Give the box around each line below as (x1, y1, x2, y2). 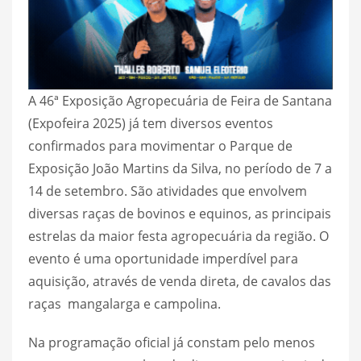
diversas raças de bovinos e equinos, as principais (28, 204, 331, 222)
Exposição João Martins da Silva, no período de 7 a (28, 159, 332, 177)
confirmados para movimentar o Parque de (28, 136, 293, 155)
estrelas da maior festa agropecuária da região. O (28, 226, 329, 245)
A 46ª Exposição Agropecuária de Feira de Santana (28, 91, 332, 110)
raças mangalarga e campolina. (28, 294, 221, 313)
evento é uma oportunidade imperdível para (28, 249, 298, 268)
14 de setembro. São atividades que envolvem (28, 181, 307, 200)
